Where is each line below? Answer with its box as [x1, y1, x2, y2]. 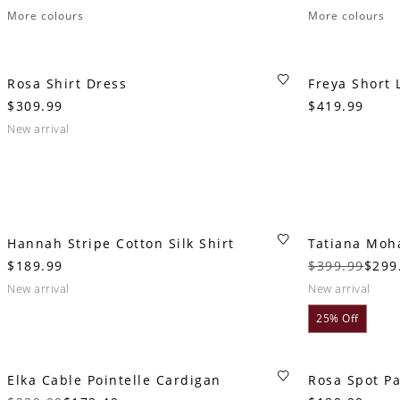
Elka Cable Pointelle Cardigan [7, 371, 221, 388]
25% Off [316, 311, 359, 326]
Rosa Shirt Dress [7, 75, 127, 92]
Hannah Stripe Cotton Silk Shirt [7, 235, 235, 252]
